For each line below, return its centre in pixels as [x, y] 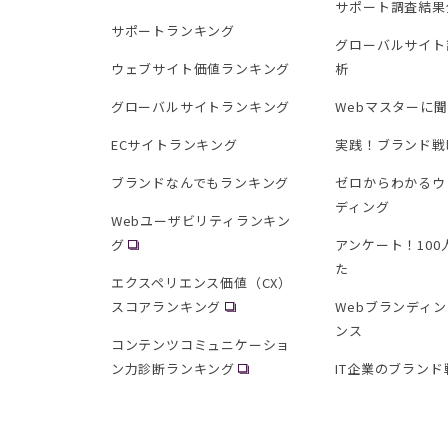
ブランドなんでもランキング [200, 183]
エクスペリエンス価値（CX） [201, 283]
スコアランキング [166, 307]
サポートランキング [173, 31]
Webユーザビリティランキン [201, 221]
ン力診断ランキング [173, 369]
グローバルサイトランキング [200, 107]
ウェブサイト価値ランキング [200, 69]
